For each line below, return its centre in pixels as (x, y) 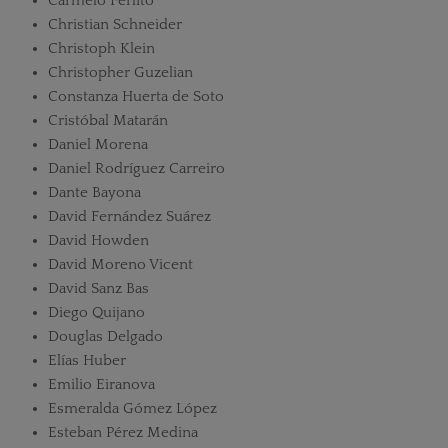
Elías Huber (86, 360)
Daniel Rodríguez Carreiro (136, 168)
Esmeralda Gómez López (132, 408)
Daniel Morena (97, 144)
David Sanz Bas (98, 288)
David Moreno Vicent (120, 264)
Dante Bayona (94, 192)
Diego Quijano (96, 312)
